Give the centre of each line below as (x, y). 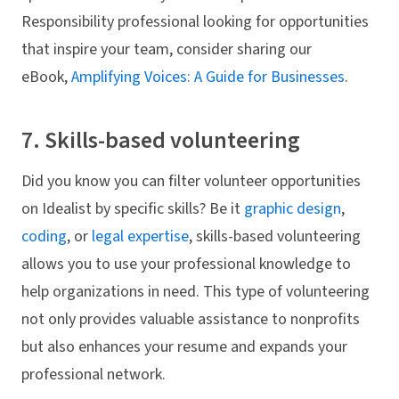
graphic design (293, 208)
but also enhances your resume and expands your (184, 346)
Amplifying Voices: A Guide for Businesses (208, 77)
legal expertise (140, 236)
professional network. (94, 374)
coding (44, 236)
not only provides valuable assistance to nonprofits (191, 319)
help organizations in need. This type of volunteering (195, 291)
